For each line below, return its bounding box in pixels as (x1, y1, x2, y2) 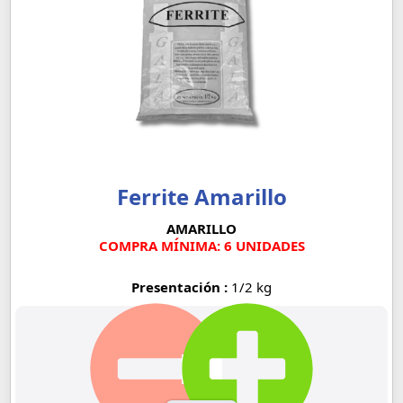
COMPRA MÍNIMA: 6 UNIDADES (98, 236, 305, 255)
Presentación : (131, 277, 231, 296)
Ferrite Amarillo (116, 181, 287, 211)
